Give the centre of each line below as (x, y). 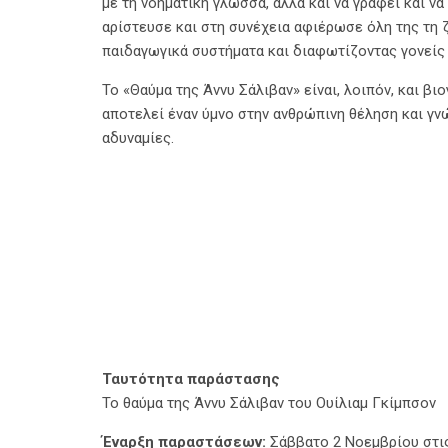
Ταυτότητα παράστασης (191, 379)
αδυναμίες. (138, 138)
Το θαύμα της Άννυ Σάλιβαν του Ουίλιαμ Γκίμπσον (269, 403)
